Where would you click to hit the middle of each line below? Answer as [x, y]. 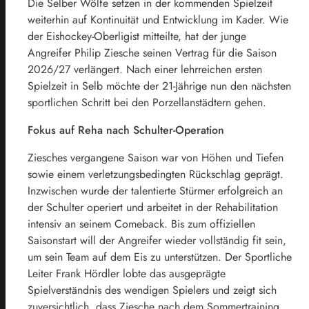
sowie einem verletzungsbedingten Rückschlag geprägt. [156, 174]
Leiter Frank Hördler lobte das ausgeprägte [127, 273]
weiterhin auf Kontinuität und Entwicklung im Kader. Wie [158, 20]
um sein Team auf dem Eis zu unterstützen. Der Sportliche [160, 257]
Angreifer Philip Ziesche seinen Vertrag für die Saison [152, 53]
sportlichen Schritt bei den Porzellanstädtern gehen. [147, 102]
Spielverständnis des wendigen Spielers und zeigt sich [152, 290]
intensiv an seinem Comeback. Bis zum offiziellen [141, 224]
